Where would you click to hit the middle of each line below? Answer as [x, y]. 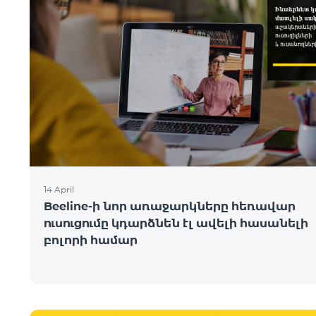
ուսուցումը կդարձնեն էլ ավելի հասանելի [176, 223]
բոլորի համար [91, 240]
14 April [59, 189]
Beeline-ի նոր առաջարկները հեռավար [170, 206]
